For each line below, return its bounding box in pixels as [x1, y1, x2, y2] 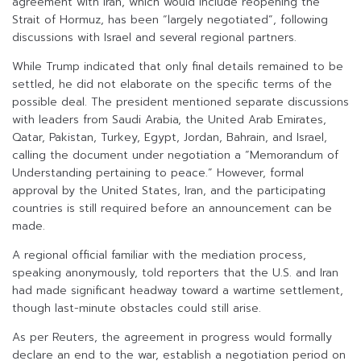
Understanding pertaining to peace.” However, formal [12, 164, 304, 182]
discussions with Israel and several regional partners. [12, 29, 297, 47]
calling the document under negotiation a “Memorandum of [12, 147, 338, 164]
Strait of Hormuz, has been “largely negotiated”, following [12, 11, 328, 29]
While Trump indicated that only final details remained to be [12, 58, 343, 76]
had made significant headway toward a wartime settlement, [12, 282, 343, 300]
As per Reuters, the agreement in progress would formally [12, 329, 332, 346]
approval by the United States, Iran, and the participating [12, 182, 326, 200]
